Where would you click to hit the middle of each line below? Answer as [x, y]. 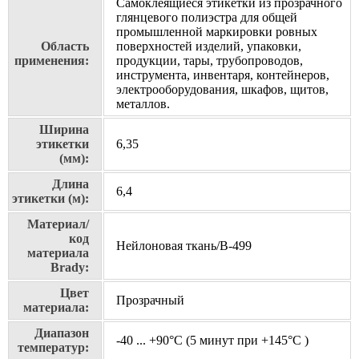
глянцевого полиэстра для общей [207, 18]
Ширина [64, 130]
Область [65, 46]
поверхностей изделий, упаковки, [209, 46]
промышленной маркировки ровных [217, 32]
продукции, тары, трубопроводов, [210, 61]
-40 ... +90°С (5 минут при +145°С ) [212, 341]
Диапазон [62, 333]
